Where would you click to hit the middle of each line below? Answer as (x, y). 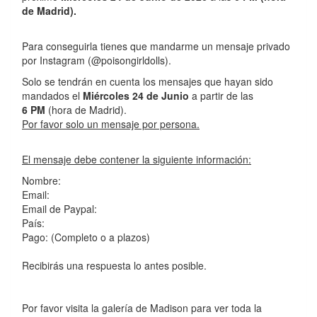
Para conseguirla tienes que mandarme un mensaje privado (156, 46)
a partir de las (223, 96)
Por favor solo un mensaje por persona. (111, 124)
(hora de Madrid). (86, 110)
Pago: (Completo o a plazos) (86, 237)
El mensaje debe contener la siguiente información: (137, 160)
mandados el (51, 96)
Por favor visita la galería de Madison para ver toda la (142, 308)
